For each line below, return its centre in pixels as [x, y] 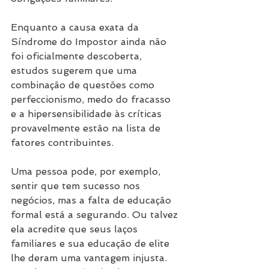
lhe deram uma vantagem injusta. [90, 258]
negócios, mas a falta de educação [92, 201]
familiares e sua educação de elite [92, 244]
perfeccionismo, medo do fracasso [92, 100]
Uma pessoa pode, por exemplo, [87, 172]
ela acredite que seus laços [76, 229]
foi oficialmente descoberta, [78, 56]
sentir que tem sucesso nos [77, 186]
